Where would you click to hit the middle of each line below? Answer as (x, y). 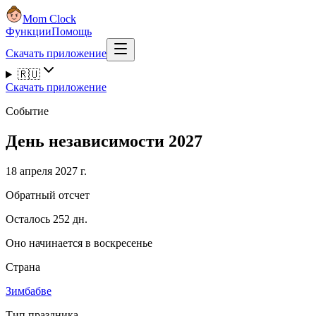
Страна (23, 267)
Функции (29, 31)
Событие (27, 111)
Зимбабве (29, 291)
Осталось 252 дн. (47, 219)
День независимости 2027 (104, 141)
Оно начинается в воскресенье (79, 243)
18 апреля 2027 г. (46, 171)
